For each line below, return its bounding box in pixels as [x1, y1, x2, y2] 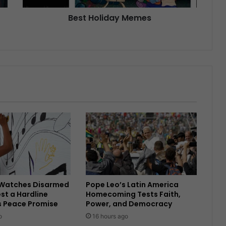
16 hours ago [92, 212, 128, 220]
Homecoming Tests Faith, [85, 189, 181, 199]
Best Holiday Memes [68, 12, 151, 24]
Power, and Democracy [85, 198, 172, 209]
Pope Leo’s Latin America [85, 179, 179, 190]
